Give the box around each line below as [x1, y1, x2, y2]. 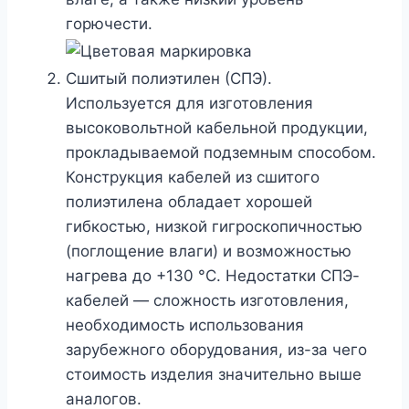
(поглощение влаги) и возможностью [66, 241, 351, 260]
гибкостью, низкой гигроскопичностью [66, 216, 362, 236]
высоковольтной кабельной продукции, [66, 118, 368, 137]
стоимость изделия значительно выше [66, 364, 362, 383]
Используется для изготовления [66, 93, 313, 112]
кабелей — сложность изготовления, [66, 290, 349, 309]
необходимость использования [66, 315, 304, 334]
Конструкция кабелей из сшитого [66, 167, 320, 186]
